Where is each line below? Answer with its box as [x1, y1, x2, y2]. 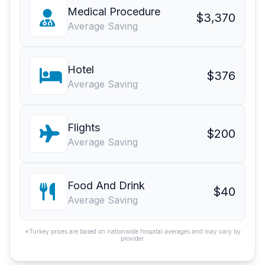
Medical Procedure [67, 5, 160, 18]
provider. [120, 235, 145, 243]
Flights [67, 121, 100, 134]
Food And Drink [67, 179, 145, 192]
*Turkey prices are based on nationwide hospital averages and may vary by [24, 228, 241, 235]
